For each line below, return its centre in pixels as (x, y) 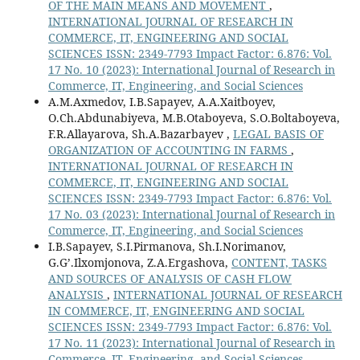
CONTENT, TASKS (279, 263)
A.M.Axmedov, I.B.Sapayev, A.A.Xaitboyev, (162, 102)
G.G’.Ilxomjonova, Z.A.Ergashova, (139, 263)
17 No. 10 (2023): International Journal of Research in (191, 70)
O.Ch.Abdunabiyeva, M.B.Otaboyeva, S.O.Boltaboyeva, (194, 118)
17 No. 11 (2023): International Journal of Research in (191, 343)
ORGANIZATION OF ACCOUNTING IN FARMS (169, 150)
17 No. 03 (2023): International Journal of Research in (191, 215)
